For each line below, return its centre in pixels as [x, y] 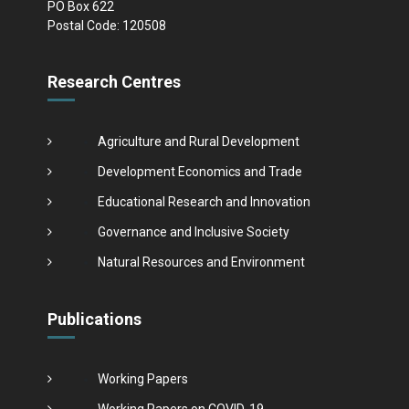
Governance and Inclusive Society [193, 231]
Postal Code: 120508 [106, 25]
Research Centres [114, 81]
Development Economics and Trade [199, 171]
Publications [94, 319]
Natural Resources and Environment [201, 262]
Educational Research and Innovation [204, 201]
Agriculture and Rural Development [198, 141]
